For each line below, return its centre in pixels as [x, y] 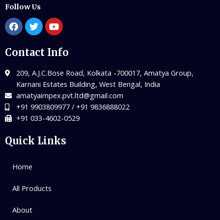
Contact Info [37, 53]
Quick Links [36, 141]
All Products [32, 188]
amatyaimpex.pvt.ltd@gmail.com [69, 96]
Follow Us [23, 7]
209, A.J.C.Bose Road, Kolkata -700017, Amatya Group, [105, 73]
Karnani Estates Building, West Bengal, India [88, 84]
